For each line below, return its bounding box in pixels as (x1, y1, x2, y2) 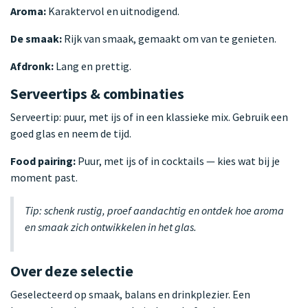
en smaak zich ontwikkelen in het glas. (25, 219, 197, 234)
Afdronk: (10, 58, 54, 73)
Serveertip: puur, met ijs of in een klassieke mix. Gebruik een (10, 109, 288, 124)
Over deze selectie (10, 261, 133, 280)
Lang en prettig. (54, 58, 131, 73)
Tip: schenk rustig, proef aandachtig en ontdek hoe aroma (25, 203, 284, 217)
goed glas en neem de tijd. (10, 126, 131, 140)
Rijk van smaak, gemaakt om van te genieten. (62, 31, 276, 45)
